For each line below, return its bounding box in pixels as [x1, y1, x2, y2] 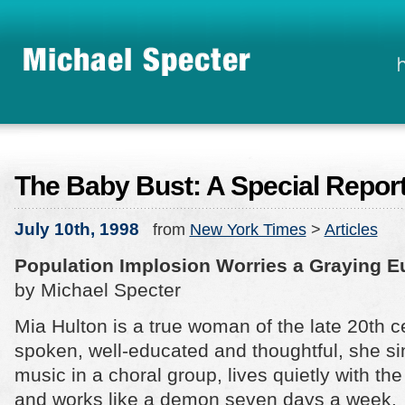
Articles [324, 221, 378, 239]
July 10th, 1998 [14, 220, 139, 239]
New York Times [189, 221, 306, 239]
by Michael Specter [14, 279, 181, 300]
